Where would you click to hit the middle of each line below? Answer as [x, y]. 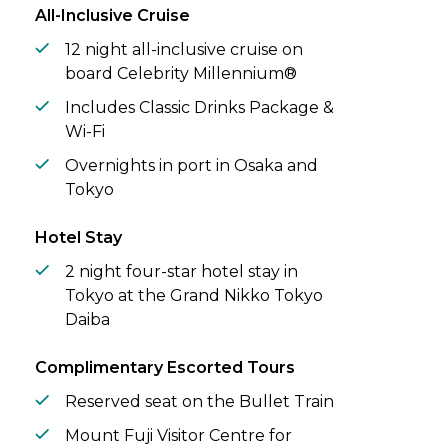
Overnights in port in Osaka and [191, 166]
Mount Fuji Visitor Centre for [178, 436]
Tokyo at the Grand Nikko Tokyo [194, 296]
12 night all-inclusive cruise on [184, 50]
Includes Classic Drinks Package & [199, 108]
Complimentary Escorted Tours [165, 368]
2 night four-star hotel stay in [181, 272]
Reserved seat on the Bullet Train [199, 402]
